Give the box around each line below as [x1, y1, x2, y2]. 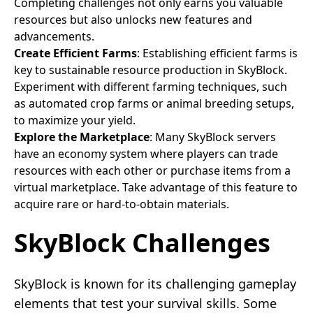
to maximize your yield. [14, 112, 136, 128]
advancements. [14, 28, 94, 44]
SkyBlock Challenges [14, 225, 270, 260]
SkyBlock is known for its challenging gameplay [14, 275, 296, 292]
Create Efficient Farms [14, 45, 137, 61]
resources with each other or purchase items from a [14, 162, 291, 178]
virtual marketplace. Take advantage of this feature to [14, 179, 298, 195]
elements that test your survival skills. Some [14, 294, 277, 312]
